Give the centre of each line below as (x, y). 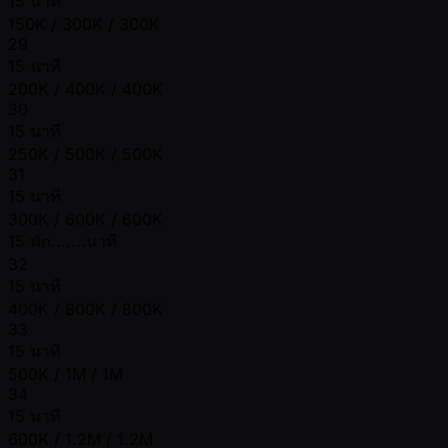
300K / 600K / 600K (85, 218)
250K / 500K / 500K (85, 153)
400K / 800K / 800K (85, 308)
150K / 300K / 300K (84, 23)
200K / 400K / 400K (85, 88)
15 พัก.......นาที (62, 240)
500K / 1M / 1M (65, 373)
